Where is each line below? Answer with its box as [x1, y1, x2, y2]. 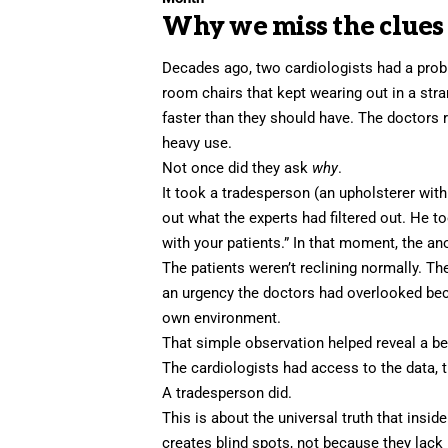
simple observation [196, 334, 325, 353]
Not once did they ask [162, 159, 313, 178]
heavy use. [162, 134, 233, 153]
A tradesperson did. [162, 384, 293, 403]
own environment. [162, 309, 282, 328]
